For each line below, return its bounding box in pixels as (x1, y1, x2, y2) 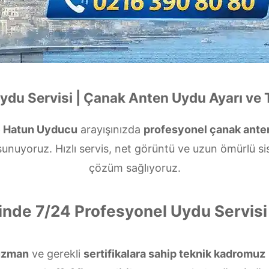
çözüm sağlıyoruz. (88, 162, 181, 174)
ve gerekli (28, 247, 83, 260)
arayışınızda (77, 123, 144, 136)
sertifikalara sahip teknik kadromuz (83, 247, 265, 260)
